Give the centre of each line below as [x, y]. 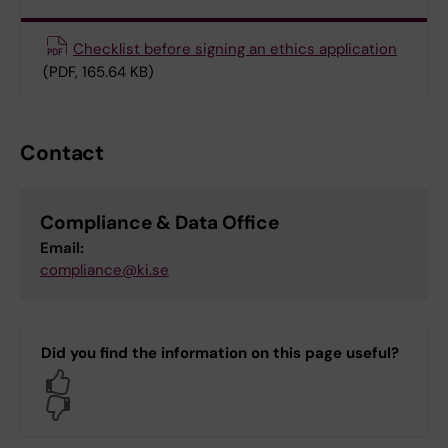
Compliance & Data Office [159, 222]
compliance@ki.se [104, 269]
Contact [62, 152]
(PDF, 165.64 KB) [98, 71]
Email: [62, 247]
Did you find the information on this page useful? [220, 352]
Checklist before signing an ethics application [235, 48]
